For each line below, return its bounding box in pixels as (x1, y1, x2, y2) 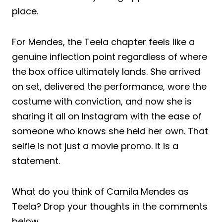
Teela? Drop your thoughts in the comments (12, 200, 208, 213)
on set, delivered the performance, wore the (12, 80, 207, 93)
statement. (12, 154, 60, 167)
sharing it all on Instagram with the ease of (12, 110, 202, 122)
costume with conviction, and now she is (12, 95, 192, 108)
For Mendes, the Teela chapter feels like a (12, 35, 195, 48)
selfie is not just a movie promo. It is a (12, 139, 178, 152)
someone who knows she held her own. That (12, 124, 208, 137)
